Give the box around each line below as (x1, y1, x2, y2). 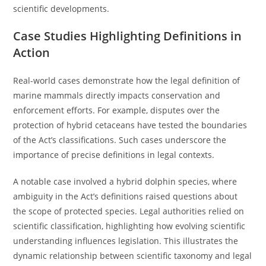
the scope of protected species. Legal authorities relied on (13, 205, 245, 217)
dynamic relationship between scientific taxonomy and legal (13, 250, 252, 261)
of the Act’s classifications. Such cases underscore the (13, 134, 227, 145)
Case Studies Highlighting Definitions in (13, 28, 242, 44)
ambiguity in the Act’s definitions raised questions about (13, 191, 238, 202)
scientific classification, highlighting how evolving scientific (13, 220, 246, 232)
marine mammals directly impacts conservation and (13, 90, 221, 101)
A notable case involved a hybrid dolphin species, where (13, 176, 237, 187)
